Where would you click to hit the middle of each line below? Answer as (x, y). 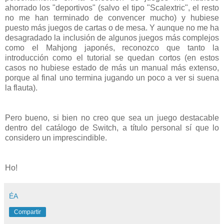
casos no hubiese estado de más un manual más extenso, (112, 67)
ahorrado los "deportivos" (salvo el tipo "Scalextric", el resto (112, 7)
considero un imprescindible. (56, 137)
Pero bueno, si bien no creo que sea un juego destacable (112, 117)
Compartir (27, 212)
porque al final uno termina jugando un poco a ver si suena (112, 77)
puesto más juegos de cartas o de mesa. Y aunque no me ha (112, 27)
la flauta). (21, 87)
